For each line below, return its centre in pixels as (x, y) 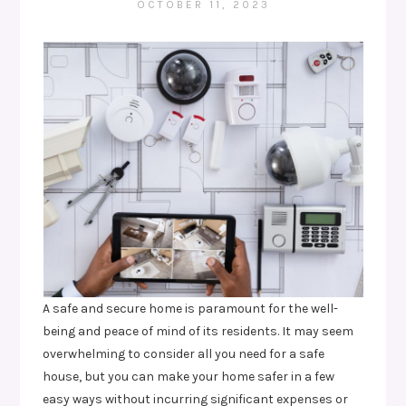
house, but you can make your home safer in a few (189, 377)
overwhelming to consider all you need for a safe (184, 354)
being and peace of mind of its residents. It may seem (198, 331)
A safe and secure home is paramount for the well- (191, 309)
